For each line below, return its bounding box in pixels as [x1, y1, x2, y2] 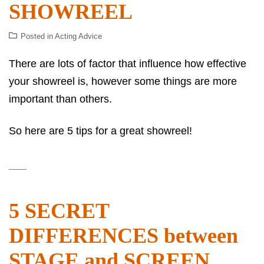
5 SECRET [9, 199, 109, 223]
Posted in [21, 31, 55, 41]
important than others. [9, 93, 112, 105]
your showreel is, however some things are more [9, 75, 237, 87]
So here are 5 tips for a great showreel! [9, 124, 192, 137]
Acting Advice [55, 31, 102, 41]
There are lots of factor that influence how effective [9, 57, 246, 70]
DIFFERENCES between [9, 223, 238, 247]
